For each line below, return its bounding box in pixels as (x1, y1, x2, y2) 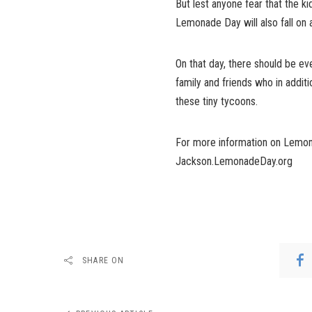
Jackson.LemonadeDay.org (175, 155, 292, 169)
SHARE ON (82, 256, 125, 266)
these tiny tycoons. (175, 95, 258, 109)
